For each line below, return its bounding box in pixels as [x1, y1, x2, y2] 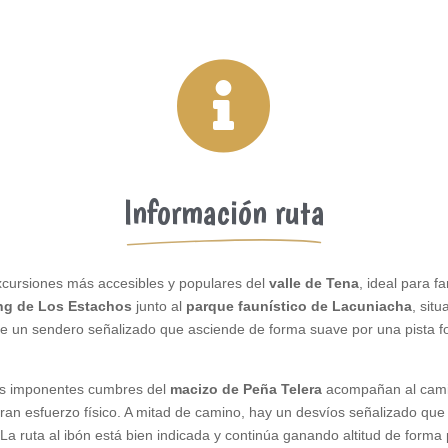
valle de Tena [269, 274, 360, 291]
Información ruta [123, 191, 325, 234]
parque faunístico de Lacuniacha [186, 297, 413, 314]
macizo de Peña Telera [170, 380, 323, 397]
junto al [132, 297, 187, 314]
